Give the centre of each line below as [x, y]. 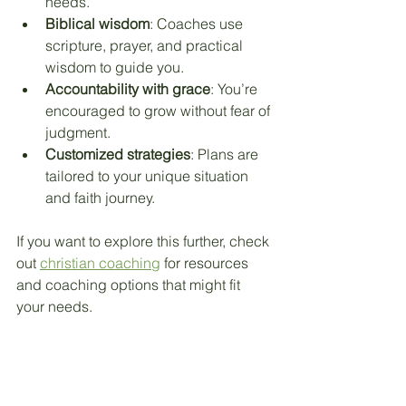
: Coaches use [198, 24]
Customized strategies [118, 154]
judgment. [78, 132]
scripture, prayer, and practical [146, 45]
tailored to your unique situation [149, 176]
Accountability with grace [128, 89]
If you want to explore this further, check [145, 241]
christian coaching [100, 263]
